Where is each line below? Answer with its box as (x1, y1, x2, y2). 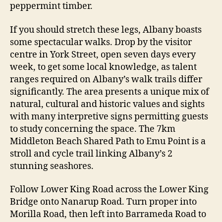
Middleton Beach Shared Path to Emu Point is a (10, 135, 206, 147)
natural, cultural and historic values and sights (10, 98, 205, 110)
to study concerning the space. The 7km (10, 123, 175, 135)
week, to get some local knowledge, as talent (10, 61, 197, 73)
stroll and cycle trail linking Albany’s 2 (10, 148, 172, 160)
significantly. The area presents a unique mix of (10, 86, 209, 98)
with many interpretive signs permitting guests (10, 111, 208, 122)
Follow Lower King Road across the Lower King (10, 184, 209, 195)
